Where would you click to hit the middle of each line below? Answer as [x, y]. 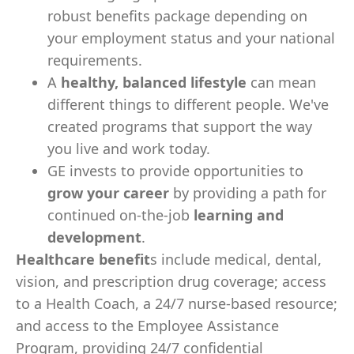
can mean [281, 82]
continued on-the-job [121, 215]
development [94, 237]
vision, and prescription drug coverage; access [171, 281]
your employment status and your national [191, 38]
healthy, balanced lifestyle [154, 82]
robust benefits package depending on [177, 16]
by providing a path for [248, 193]
